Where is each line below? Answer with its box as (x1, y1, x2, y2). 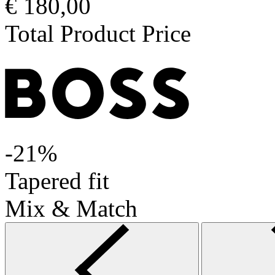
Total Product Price (5, 20, 191, 47)
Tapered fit (5, 168, 109, 195)
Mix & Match (5, 195, 137, 222)
